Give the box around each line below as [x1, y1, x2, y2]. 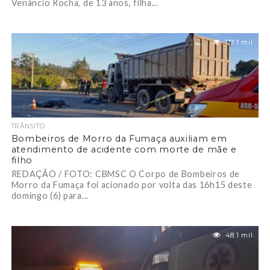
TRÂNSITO [11, 122, 45, 130]
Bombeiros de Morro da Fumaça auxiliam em [11, 133, 227, 144]
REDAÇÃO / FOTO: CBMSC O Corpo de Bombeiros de [11, 169, 240, 179]
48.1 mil [225, 231, 253, 239]
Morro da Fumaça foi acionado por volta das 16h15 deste [11, 180, 253, 190]
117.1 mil [225, 38, 253, 46]
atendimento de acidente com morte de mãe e [11, 144, 237, 155]
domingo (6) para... [11, 190, 89, 201]
